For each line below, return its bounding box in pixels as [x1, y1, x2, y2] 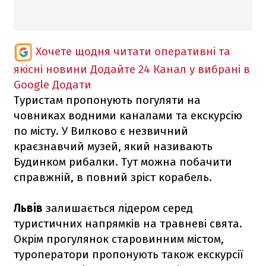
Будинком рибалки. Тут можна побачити [14, 154, 232, 169]
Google [14, 77, 49, 91]
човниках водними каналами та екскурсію [14, 108, 242, 122]
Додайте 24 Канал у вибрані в [90, 62, 250, 76]
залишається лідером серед [43, 201, 193, 215]
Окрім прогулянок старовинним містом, [14, 232, 224, 246]
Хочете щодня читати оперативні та [36, 44, 230, 58]
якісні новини [14, 62, 87, 76]
